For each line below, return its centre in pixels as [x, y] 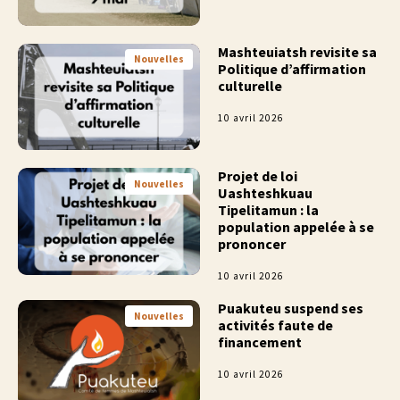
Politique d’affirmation [292, 69]
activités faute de [275, 325]
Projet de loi [258, 176]
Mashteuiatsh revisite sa [297, 52]
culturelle [250, 86]
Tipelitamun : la [268, 210]
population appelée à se [296, 227]
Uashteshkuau [265, 193]
